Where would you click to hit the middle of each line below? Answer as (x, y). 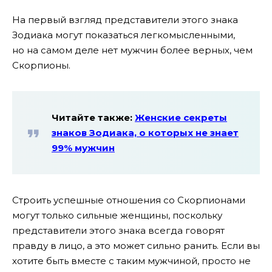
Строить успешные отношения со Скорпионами (129, 200)
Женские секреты (181, 118)
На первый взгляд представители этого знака (125, 19)
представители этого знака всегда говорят (118, 231)
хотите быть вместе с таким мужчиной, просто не (131, 261)
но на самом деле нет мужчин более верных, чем (132, 50)
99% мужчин (83, 148)
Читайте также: (93, 118)
